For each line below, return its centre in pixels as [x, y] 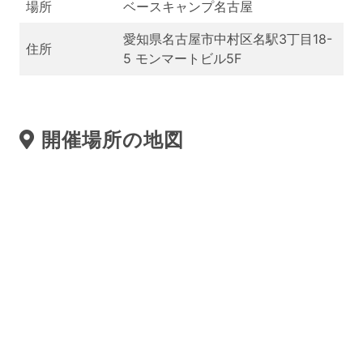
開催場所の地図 [112, 140]
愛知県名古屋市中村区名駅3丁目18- [228, 39]
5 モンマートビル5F [182, 58]
